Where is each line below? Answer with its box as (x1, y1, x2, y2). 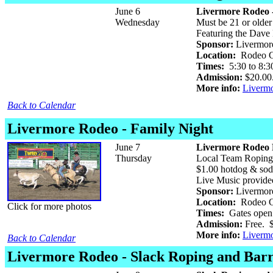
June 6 (115, 6, 140, 16)
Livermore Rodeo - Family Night (7, 121, 213, 136)
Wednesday (115, 17, 160, 27)
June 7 (115, 142, 140, 152)
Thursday (115, 153, 152, 163)
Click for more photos (7, 201, 91, 211)
